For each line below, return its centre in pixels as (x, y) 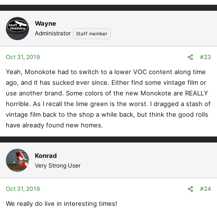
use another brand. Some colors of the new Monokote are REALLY (107, 93)
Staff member (92, 33)
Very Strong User (58, 166)
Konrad (46, 156)
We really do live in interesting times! (62, 204)
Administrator (53, 33)
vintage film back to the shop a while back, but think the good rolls (107, 115)
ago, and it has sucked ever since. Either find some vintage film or (106, 83)
